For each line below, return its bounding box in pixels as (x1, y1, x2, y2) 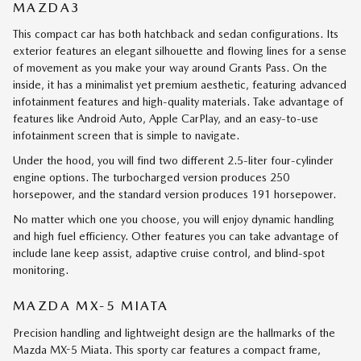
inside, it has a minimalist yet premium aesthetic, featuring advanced (13, 78, 346, 92)
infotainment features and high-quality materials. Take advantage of (13, 95, 343, 109)
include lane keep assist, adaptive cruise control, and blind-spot (13, 247, 325, 260)
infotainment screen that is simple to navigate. (13, 129, 239, 143)
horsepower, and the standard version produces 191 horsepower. (13, 188, 336, 201)
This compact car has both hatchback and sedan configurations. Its (13, 27, 338, 41)
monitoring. (13, 263, 68, 277)
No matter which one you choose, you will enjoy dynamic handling (13, 213, 334, 226)
